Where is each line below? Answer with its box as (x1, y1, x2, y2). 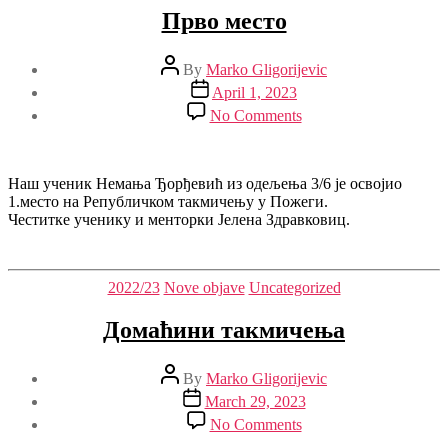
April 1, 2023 (212, 83, 297, 101)
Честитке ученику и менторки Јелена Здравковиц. (8, 210, 350, 228)
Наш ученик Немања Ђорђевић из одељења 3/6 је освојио (8, 174, 402, 192)
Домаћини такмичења (103, 316, 345, 343)
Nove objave (163, 278, 245, 296)
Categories (223, 277, 290, 295)
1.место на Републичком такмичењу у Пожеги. (8, 192, 328, 210)
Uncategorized (248, 278, 341, 296)
